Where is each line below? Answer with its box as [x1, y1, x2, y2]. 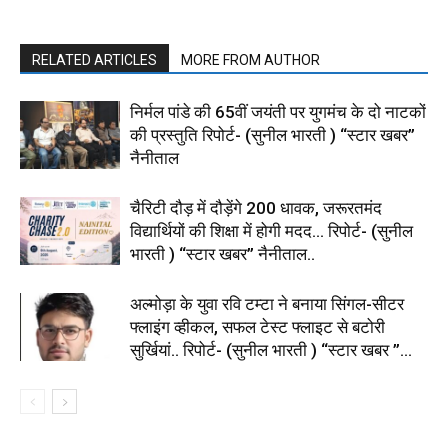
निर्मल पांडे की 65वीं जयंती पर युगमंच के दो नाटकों [130, 101, 426, 122]
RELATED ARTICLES [32, 51, 157, 68]
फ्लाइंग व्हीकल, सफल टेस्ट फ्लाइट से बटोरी [130, 316, 385, 337]
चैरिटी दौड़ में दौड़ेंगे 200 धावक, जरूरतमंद [130, 197, 382, 218]
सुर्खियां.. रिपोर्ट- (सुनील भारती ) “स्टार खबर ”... [130, 339, 412, 360]
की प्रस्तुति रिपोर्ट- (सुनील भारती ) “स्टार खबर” [130, 124, 415, 145]
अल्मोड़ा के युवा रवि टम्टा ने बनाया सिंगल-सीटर [130, 293, 404, 314]
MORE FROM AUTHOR [181, 51, 320, 68]
